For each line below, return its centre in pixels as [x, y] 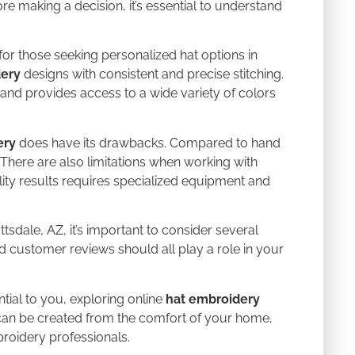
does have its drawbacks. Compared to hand [148, 143]
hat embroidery [213, 299]
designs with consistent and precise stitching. [152, 74]
